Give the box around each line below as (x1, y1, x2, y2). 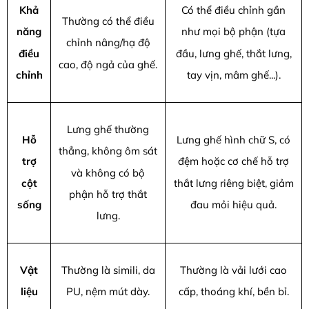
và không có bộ (71, 166, 145, 179)
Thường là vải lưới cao (180, 263, 287, 277)
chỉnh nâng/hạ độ (66, 36, 150, 50)
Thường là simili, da (61, 263, 155, 277)
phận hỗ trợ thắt (69, 188, 147, 201)
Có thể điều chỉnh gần (181, 3, 286, 17)
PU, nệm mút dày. (66, 285, 150, 299)
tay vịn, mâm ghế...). (186, 68, 281, 82)
